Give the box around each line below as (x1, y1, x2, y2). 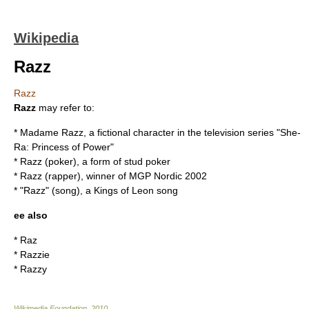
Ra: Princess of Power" (14, 141, 114, 152)
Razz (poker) (20, 156, 77, 167)
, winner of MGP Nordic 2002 (81, 170, 207, 181)
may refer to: (36, 102, 94, 113)
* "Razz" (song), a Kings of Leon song (14, 185, 178, 196)
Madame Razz (20, 127, 83, 138)
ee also (14, 210, 48, 221)
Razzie (20, 249, 50, 260)
